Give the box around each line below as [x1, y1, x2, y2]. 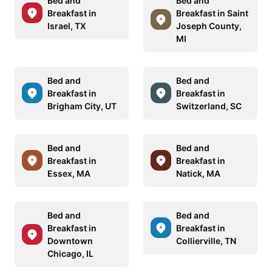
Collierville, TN [176, 235, 236, 246]
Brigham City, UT [47, 100, 117, 111]
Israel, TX [47, 20, 86, 31]
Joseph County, [176, 20, 242, 31]
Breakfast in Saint [176, 7, 248, 18]
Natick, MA [176, 168, 220, 178]
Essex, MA [47, 168, 90, 178]
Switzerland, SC [176, 100, 242, 111]
